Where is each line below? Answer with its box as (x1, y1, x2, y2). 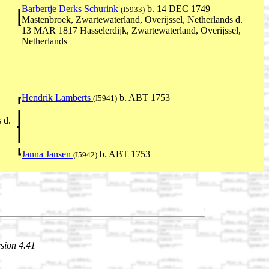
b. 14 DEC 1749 (145, 3, 210, 14)
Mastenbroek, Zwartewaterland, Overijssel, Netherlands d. (22, 14, 243, 25)
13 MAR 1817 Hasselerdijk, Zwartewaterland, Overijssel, (22, 25, 241, 35)
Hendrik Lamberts (22, 92, 93, 103)
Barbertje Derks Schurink (22, 3, 121, 14)
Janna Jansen (22, 148, 73, 159)
